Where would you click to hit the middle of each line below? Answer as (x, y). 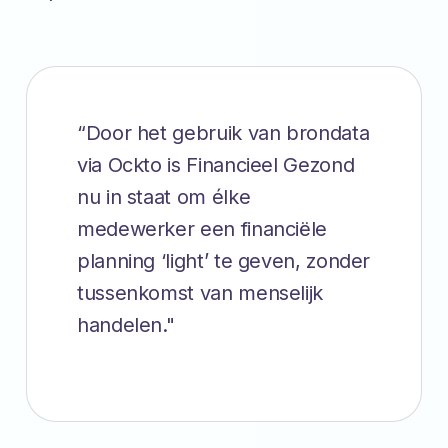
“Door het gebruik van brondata (223, 132)
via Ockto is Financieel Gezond (216, 164)
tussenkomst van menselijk (200, 292)
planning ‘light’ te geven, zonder (224, 260)
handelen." (126, 324)
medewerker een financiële (202, 228)
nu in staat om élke (164, 196)
